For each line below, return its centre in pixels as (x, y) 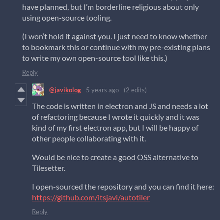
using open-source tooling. (67, 18)
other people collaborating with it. (89, 138)
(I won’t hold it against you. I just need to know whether (115, 36)
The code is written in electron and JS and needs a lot (120, 106)
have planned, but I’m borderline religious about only (110, 7)
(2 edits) (135, 90)
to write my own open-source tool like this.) (95, 58)
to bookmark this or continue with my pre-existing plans (116, 47)
